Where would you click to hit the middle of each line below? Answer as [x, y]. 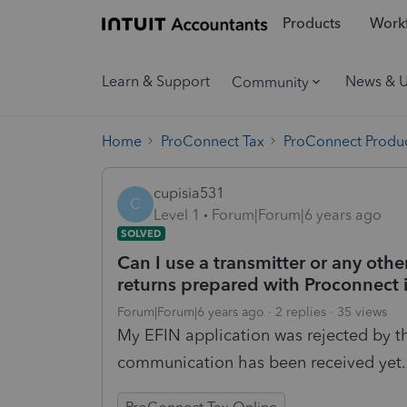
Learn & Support [156, 81]
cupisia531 [189, 193]
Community [270, 82]
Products [311, 24]
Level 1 [177, 214]
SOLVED [141, 233]
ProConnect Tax [213, 141]
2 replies [301, 312]
